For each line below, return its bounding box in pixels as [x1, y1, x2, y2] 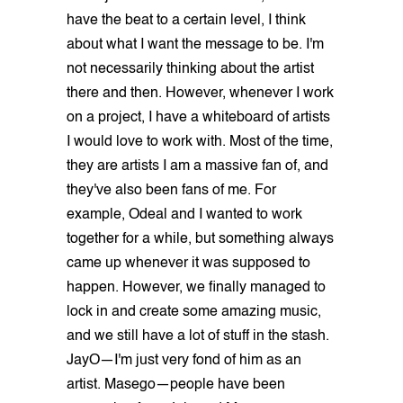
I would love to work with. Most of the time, [67, 134, 333, 149]
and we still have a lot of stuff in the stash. [67, 328, 329, 344]
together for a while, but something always [67, 231, 334, 246]
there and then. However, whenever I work [67, 85, 334, 101]
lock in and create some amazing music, [67, 304, 321, 319]
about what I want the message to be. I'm [67, 37, 324, 52]
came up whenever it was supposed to [67, 255, 310, 271]
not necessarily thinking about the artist [67, 61, 314, 76]
